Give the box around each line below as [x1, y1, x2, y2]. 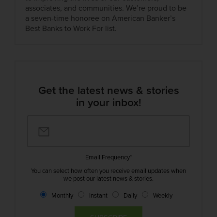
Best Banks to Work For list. [25, 24, 117, 34]
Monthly [51, 191, 73, 200]
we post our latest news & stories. [63, 174, 154, 183]
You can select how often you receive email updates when [31, 167, 186, 175]
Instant [89, 191, 108, 200]
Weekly [153, 191, 172, 200]
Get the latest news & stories [38, 84, 179, 97]
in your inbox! [76, 96, 141, 109]
